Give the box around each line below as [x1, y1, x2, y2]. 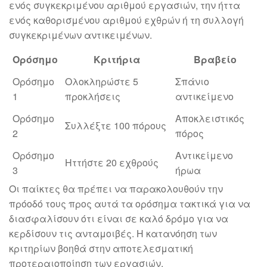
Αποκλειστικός [175, 111, 244, 126]
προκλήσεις [65, 89, 120, 104]
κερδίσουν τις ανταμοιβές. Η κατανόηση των [9, 226, 217, 241]
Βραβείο [193, 52, 237, 67]
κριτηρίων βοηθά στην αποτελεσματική [9, 241, 193, 256]
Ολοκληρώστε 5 [65, 74, 138, 89]
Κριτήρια [93, 52, 140, 67]
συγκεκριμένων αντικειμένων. [9, 28, 152, 42]
